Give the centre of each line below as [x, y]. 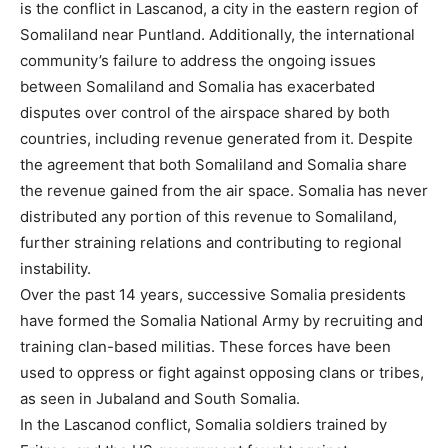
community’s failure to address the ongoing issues [198, 61]
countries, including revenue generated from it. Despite [216, 139]
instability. [55, 269]
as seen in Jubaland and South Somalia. [160, 399]
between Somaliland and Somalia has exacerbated [197, 87]
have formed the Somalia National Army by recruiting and [221, 321]
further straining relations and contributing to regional [211, 243]
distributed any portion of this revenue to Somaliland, [208, 217]
